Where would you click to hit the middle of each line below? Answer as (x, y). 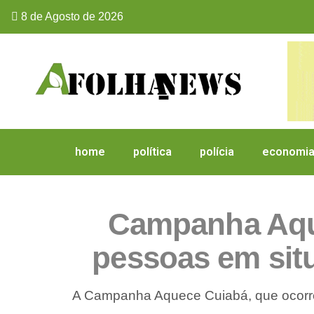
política (152, 152)
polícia (217, 152)
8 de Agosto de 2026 (71, 16)
